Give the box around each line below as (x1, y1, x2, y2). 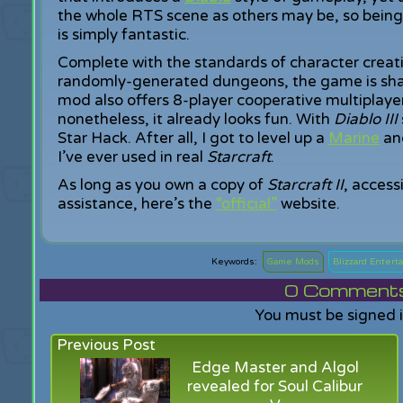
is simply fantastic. (57, 25, 190, 44)
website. (276, 194, 340, 213)
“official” (215, 194, 277, 213)
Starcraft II (266, 175, 344, 194)
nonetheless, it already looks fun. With (57, 110, 334, 129)
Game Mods (266, 256, 319, 267)
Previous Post (57, 336, 157, 354)
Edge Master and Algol (191, 358, 359, 377)
